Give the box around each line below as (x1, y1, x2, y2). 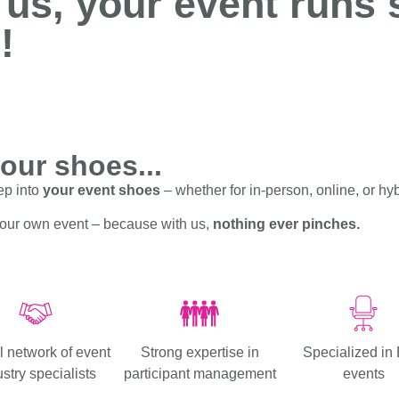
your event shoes (39, 183, 160, 198)
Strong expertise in (140, 345, 259, 361)
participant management (123, 366, 276, 382)
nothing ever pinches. (213, 216, 360, 232)
